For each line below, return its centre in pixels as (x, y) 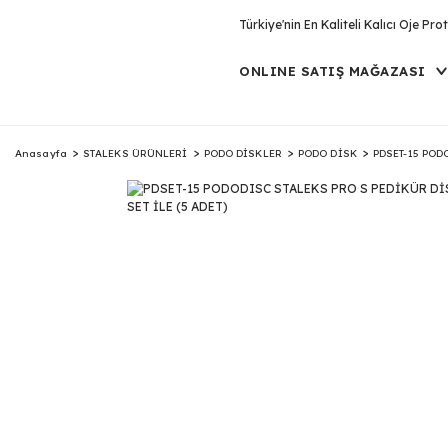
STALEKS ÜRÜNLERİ (135, 153)
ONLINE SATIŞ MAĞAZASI (332, 71)
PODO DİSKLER (242, 153)
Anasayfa (41, 153)
